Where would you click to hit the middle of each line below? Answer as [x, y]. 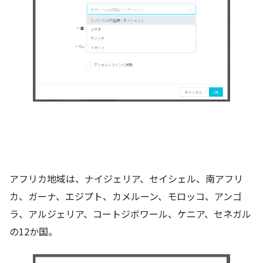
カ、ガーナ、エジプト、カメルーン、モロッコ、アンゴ [126, 196]
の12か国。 [33, 232]
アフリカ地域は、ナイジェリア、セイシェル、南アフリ [126, 179]
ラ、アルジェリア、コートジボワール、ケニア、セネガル [130, 214]
